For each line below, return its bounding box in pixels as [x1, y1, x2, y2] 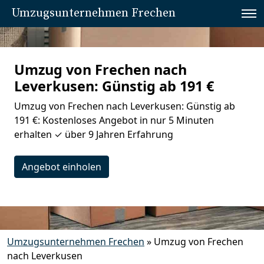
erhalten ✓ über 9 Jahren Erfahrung [14, 128, 173, 141]
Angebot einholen [22, 160, 101, 173]
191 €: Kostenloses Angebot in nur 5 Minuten [14, 114, 214, 127]
